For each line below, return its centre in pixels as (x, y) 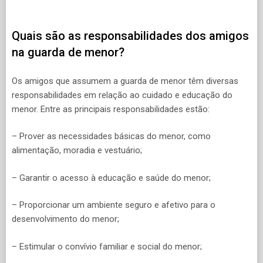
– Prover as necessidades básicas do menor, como (111, 136)
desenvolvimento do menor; (65, 219)
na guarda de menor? (68, 53)
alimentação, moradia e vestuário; (77, 151)
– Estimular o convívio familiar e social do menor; (107, 246)
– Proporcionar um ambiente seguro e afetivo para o (114, 205)
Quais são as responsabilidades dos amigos (130, 36)
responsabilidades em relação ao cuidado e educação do (122, 95)
